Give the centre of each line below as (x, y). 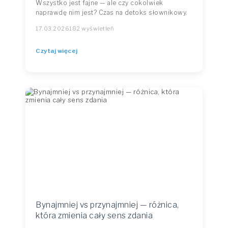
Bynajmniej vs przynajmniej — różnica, (107, 205)
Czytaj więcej (57, 51)
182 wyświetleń (91, 28)
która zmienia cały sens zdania (94, 216)
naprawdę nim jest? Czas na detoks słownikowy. (112, 12)
